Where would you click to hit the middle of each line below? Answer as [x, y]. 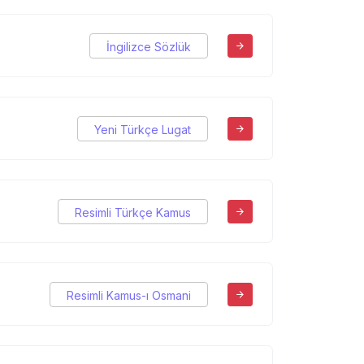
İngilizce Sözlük [149, 46]
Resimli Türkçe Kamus [133, 212]
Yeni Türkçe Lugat [143, 129]
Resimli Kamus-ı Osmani [129, 295]
